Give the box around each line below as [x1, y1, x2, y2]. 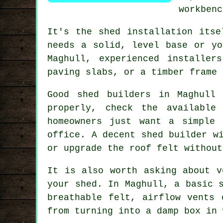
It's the [47, 26, 99, 37]
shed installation [99, 26, 193, 37]
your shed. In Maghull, [47, 179, 175, 189]
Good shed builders [47, 89, 151, 100]
